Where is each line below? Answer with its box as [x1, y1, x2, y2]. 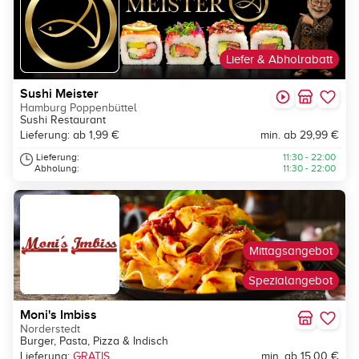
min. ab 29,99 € [260, 129, 339, 142]
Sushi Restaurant [20, 114, 106, 127]
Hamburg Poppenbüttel [20, 102, 137, 115]
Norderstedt [20, 323, 80, 336]
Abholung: [34, 163, 79, 175]
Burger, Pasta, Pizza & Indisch [20, 335, 168, 348]
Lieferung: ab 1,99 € [20, 129, 119, 142]
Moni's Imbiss [20, 307, 97, 324]
